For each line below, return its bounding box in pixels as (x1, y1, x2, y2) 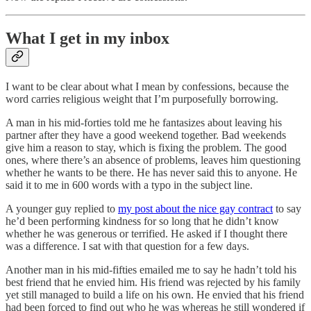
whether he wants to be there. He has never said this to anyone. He (6, 167, 297, 179)
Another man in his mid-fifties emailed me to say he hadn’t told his (6, 264, 296, 276)
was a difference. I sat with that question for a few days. (6, 240, 249, 253)
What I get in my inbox (6, 29, 169, 48)
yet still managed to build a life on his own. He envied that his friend (6, 289, 304, 301)
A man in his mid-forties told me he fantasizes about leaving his (6, 117, 282, 129)
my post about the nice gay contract (118, 203, 273, 215)
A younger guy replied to (6, 203, 118, 215)
